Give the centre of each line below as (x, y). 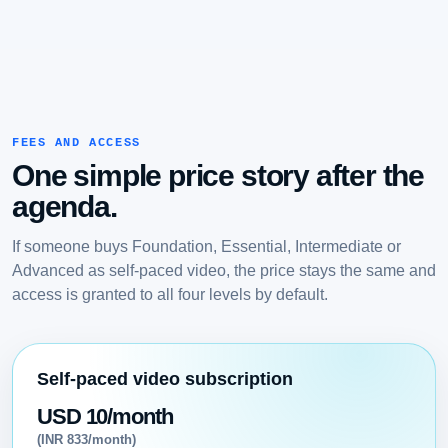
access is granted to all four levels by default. (170, 294)
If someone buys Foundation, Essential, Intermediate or (206, 246)
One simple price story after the (218, 176)
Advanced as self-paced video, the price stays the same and (224, 270)
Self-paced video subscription (165, 379)
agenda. (64, 207)
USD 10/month (105, 417)
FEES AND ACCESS (76, 142)
